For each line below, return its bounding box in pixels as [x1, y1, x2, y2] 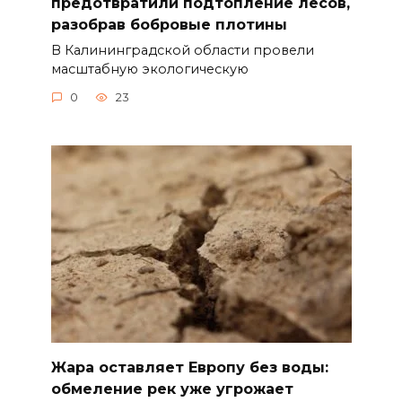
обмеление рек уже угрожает [50, 380, 293, 398]
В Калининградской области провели [50, 41, 314, 58]
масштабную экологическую [50, 60, 249, 77]
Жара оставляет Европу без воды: [50, 358, 328, 376]
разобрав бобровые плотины [50, 15, 287, 33]
